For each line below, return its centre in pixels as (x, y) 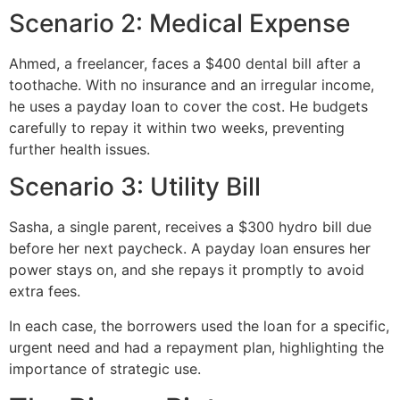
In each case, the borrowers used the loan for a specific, (199, 325)
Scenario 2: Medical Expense (179, 23)
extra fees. (45, 292)
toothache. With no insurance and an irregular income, (192, 84)
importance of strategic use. (105, 368)
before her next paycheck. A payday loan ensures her (190, 249)
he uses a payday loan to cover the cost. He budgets (188, 106)
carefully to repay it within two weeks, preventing (177, 127)
